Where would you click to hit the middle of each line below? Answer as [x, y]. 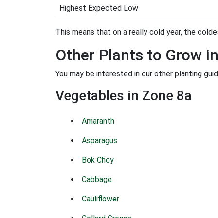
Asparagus [100, 140]
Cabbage [97, 179]
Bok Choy [98, 160]
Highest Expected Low [99, 8]
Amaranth [98, 121]
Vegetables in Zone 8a [124, 96]
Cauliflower [100, 199]
